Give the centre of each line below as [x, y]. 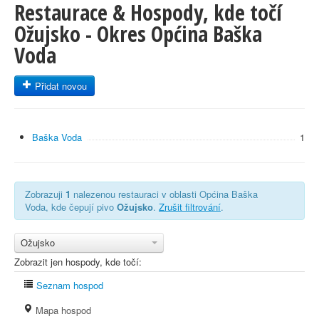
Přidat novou [59, 86]
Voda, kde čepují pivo [71, 207]
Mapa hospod [62, 310]
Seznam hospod [68, 285]
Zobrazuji [45, 194]
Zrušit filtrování [190, 207]
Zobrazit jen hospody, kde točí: [78, 262]
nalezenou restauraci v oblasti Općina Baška [164, 194]
